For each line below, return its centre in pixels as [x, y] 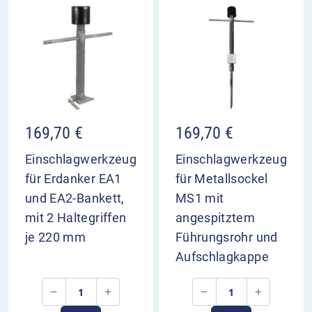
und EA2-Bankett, [75, 198]
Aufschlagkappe [222, 257]
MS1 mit [200, 198]
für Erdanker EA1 [73, 179]
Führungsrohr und [227, 237]
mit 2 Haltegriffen [76, 218]
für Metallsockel [222, 179]
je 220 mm [56, 237]
